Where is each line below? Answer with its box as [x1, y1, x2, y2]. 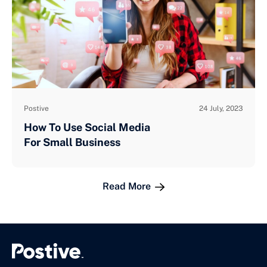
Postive [24, 104, 49, 113]
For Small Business [24, 135, 120, 148]
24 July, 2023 [199, 104, 243, 113]
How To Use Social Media [24, 120, 150, 133]
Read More [103, 180, 153, 192]
